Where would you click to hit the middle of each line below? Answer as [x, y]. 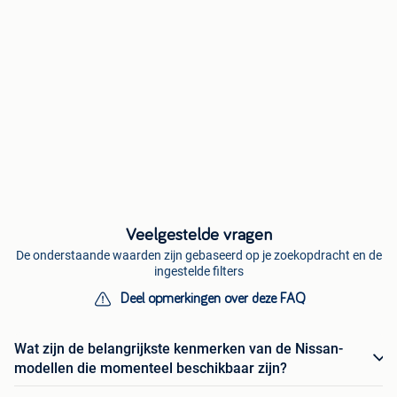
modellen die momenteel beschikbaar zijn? [151, 368]
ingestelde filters [198, 271]
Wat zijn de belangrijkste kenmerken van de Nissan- [179, 348]
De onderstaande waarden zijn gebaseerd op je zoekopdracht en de [198, 255]
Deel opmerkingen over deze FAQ [213, 298]
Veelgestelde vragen [198, 234]
